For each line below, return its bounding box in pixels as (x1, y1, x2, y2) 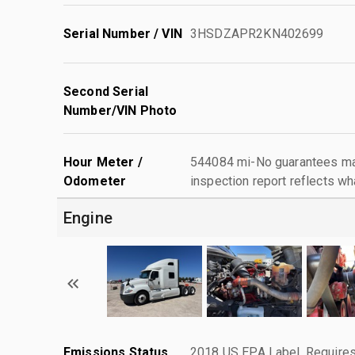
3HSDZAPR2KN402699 (190, 25, 324, 41)
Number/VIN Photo (63, 102, 177, 118)
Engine (63, 208, 113, 227)
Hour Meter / (63, 154, 143, 170)
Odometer (63, 173, 127, 189)
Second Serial (63, 83, 148, 99)
